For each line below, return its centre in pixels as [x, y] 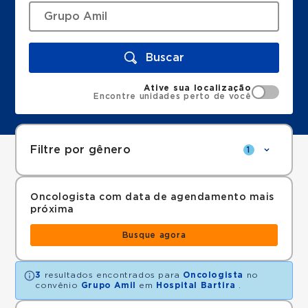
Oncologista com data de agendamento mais [152, 197]
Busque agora [154, 235]
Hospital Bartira [196, 285]
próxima [52, 210]
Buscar [165, 57]
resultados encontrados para [112, 275]
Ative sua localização [198, 88]
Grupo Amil [108, 285]
